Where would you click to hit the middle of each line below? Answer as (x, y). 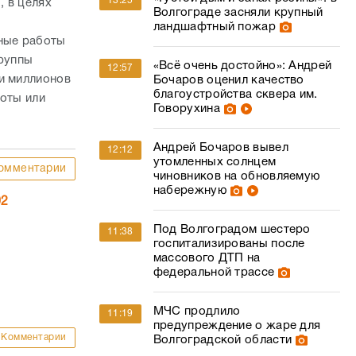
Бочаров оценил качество (228, 80)
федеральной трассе (214, 273)
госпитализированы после (229, 244)
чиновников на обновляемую (236, 176)
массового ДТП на (207, 258)
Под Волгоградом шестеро (232, 230)
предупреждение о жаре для (237, 326)
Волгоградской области (222, 340)
